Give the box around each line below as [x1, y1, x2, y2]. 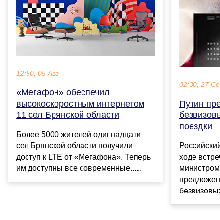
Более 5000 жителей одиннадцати [16, 130, 141, 138]
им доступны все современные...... [16, 164, 142, 172]
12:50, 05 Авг [16, 69, 59, 77]
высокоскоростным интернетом [16, 98, 144, 109]
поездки [179, 121, 212, 131]
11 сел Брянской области [16, 110, 119, 120]
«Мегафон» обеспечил [16, 87, 110, 97]
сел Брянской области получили [16, 141, 133, 150]
